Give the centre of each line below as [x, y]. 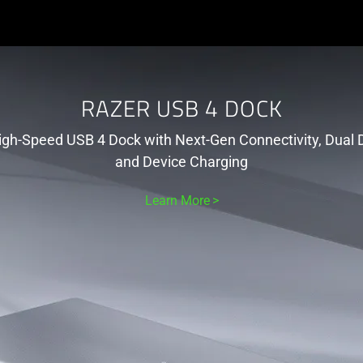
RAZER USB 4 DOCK [181, 111]
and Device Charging [181, 162]
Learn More [177, 201]
